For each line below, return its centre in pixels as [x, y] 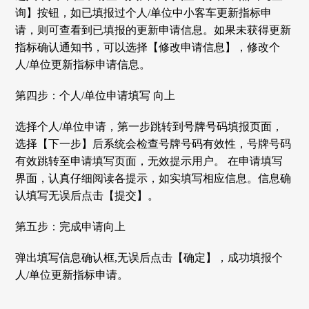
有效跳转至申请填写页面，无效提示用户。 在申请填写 [149, 161]
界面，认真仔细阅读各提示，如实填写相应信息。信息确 [153, 178]
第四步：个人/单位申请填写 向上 [96, 95]
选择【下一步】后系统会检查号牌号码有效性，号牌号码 [153, 143]
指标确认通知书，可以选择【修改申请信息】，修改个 [148, 47]
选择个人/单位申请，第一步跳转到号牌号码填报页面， [149, 126]
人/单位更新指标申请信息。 [83, 64]
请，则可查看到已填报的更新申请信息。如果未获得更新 [153, 30]
